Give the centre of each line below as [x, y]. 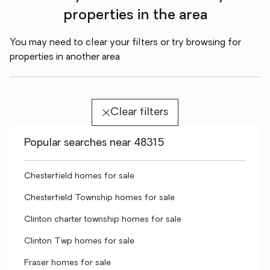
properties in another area [65, 57]
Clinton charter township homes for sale [103, 220]
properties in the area [135, 16]
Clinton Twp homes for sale [79, 241]
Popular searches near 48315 [94, 143]
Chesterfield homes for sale [79, 176]
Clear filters [139, 112]
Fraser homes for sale [67, 263]
